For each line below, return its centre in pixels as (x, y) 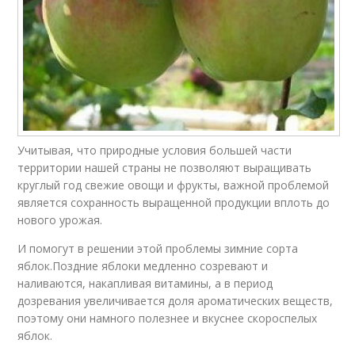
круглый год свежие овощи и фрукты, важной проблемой (174, 185)
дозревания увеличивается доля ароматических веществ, (176, 301)
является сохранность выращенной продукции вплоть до (174, 203)
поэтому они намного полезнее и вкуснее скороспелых (168, 319)
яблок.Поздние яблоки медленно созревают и (143, 266)
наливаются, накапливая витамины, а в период (145, 284)
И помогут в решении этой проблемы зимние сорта (158, 249)
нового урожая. (60, 220)
